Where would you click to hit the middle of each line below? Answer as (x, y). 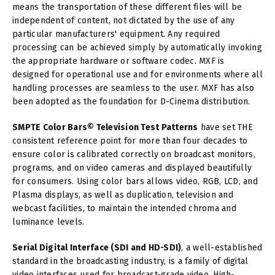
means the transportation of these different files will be (127, 7)
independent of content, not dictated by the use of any (124, 20)
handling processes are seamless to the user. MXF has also (134, 88)
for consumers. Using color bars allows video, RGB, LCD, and (135, 181)
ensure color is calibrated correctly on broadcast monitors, (134, 154)
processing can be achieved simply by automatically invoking (137, 47)
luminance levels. (48, 222)
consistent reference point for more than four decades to (130, 141)
